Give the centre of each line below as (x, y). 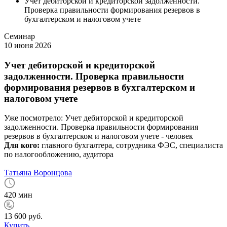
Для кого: (23, 145)
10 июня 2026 (28, 45)
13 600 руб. (23, 216)
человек (179, 136)
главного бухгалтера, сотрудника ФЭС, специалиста (132, 145)
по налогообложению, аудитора (59, 155)
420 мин (18, 195)
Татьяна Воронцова (38, 173)
